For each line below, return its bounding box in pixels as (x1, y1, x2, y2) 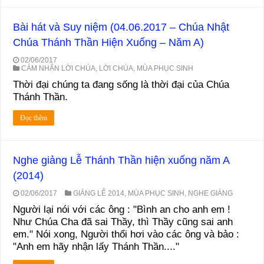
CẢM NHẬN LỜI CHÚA (21, 64, 96, 72)
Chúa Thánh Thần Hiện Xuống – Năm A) (13, 36, 204, 48)
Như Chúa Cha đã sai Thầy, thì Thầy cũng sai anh (13, 216, 233, 227)
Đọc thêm (20, 113, 48, 122)
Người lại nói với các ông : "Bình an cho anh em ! (13, 203, 231, 215)
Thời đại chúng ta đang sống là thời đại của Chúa (13, 78, 230, 90)
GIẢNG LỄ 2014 (73, 189, 125, 197)
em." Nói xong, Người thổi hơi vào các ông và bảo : (13, 228, 240, 240)
